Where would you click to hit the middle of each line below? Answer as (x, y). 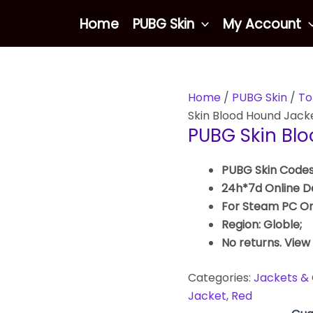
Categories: (220, 277)
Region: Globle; (261, 224)
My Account (262, 24)
